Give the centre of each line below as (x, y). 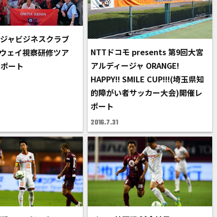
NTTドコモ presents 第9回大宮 (147, 52)
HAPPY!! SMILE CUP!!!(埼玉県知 (147, 79)
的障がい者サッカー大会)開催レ (147, 93)
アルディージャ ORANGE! (135, 66)
